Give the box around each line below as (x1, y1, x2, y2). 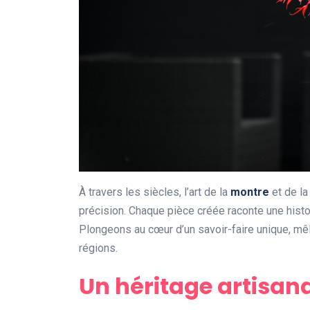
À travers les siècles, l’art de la (79, 185, 230, 199)
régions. (79, 241, 118, 255)
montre (230, 185, 269, 199)
